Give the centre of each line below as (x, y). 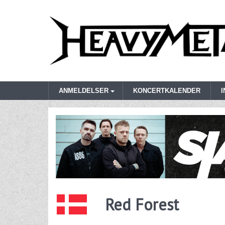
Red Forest (142, 205)
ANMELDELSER (84, 91)
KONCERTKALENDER (167, 91)
